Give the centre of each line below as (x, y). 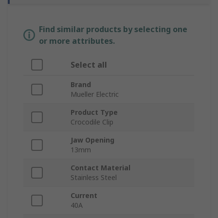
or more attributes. (77, 41)
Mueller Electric (95, 94)
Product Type (94, 112)
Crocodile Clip (92, 122)
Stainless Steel (94, 178)
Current (84, 196)
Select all (89, 65)
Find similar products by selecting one (113, 29)
